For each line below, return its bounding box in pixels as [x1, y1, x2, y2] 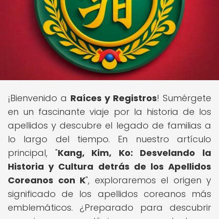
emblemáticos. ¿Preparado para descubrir [8, 201, 211, 214]
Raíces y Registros [70, 92, 157, 104]
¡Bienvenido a [8, 92, 70, 104]
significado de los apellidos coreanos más [8, 188, 211, 200]
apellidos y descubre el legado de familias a [8, 119, 211, 131]
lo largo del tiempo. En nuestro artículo [8, 133, 211, 145]
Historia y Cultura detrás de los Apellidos [8, 160, 211, 173]
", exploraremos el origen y [86, 174, 211, 186]
